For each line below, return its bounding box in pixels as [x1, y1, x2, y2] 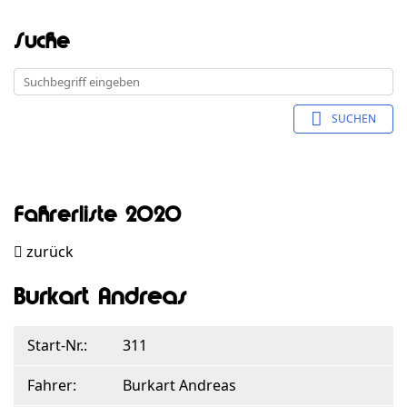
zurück [23, 242, 74, 263]
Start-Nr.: [27, 335, 87, 356]
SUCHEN [332, 110, 376, 126]
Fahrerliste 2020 [14, 202, 182, 227]
